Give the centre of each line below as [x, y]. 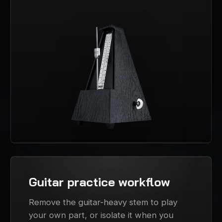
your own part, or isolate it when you [101, 215]
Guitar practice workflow [100, 182]
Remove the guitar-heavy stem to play [103, 202]
